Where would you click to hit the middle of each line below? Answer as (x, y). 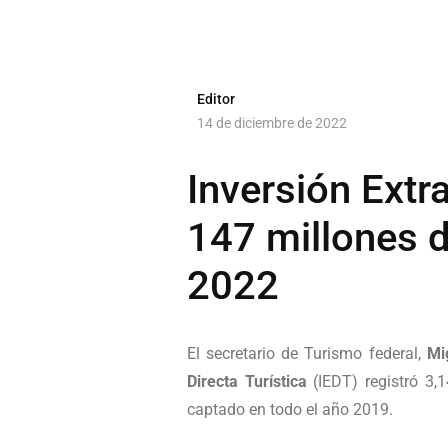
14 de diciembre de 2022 (272, 123)
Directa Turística (247, 381)
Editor (216, 99)
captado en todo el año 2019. (290, 409)
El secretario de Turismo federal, (307, 353)
